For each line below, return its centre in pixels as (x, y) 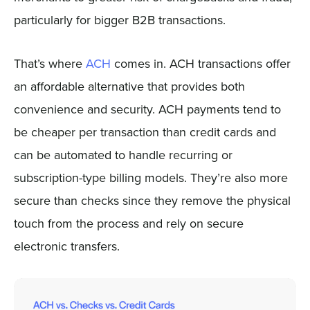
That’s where (49, 63)
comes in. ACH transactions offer (200, 63)
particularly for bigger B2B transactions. (119, 19)
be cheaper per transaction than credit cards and (145, 131)
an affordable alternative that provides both (129, 86)
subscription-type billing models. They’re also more (151, 177)
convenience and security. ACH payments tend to (147, 109)
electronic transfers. (66, 246)
